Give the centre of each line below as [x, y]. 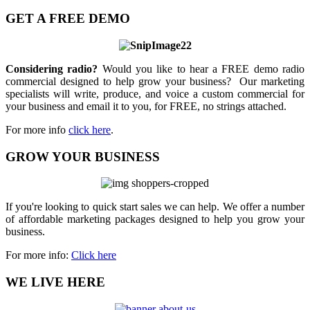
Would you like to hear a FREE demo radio [201, 69]
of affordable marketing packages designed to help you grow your [155, 219]
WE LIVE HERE [55, 282]
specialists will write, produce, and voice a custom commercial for [155, 93]
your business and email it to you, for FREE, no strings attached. [146, 106]
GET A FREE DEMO [68, 19]
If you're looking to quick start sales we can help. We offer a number [155, 207]
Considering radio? [52, 69]
